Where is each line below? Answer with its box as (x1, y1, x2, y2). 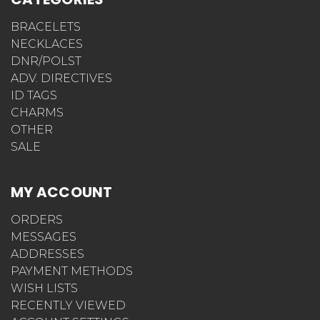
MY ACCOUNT (11, 181, 113, 202)
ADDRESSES (11, 246, 84, 261)
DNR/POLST (11, 54, 81, 68)
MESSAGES (11, 229, 76, 244)
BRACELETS (11, 19, 81, 34)
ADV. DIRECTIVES (11, 71, 112, 85)
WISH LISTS (11, 281, 78, 295)
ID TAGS (11, 88, 57, 102)
